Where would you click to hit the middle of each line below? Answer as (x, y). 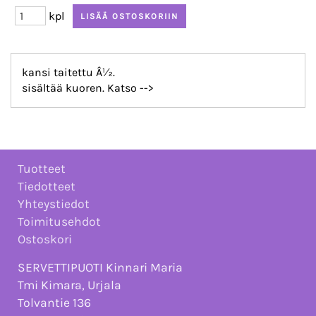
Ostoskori (45, 239)
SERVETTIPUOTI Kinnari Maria (100, 268)
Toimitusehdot (59, 222)
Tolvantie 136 (54, 303)
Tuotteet (42, 169)
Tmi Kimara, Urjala (69, 285)
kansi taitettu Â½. (68, 73)
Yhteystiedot (54, 204)
